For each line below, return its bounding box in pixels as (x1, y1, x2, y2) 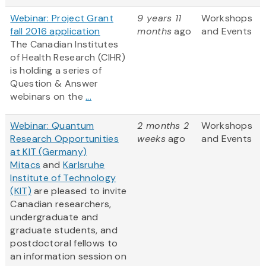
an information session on (10, 250, 126, 263)
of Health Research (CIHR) (10, 51, 125, 64)
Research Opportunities (10, 132, 119, 145)
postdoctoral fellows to (10, 237, 118, 250)
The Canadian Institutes (10, 38, 119, 51)
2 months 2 (137, 119, 189, 132)
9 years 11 (137, 12, 182, 25)
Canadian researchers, (10, 198, 112, 211)
